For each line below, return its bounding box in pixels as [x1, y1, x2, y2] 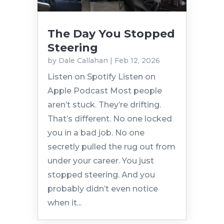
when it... [47, 197, 81, 207]
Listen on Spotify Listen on [47, 71, 155, 81]
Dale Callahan [58, 55, 108, 65]
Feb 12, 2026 [114, 55, 160, 65]
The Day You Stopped [47, 26, 175, 40]
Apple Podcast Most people [47, 85, 162, 95]
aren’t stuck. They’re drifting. [47, 99, 161, 109]
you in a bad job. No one [47, 127, 144, 137]
